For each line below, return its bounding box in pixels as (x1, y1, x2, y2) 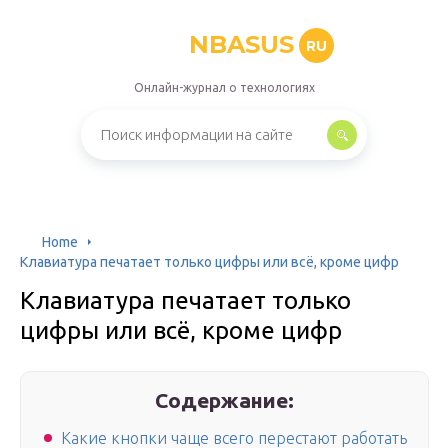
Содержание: (155, 388, 295, 412)
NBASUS (189, 30, 294, 59)
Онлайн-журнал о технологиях (133, 81, 315, 94)
